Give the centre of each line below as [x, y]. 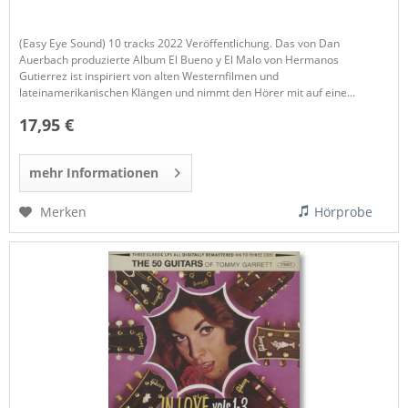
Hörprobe [344, 211]
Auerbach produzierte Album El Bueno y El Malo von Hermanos [179, 60]
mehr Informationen [94, 172]
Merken [64, 211]
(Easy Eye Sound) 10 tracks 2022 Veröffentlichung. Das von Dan [180, 44]
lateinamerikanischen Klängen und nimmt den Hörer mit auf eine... [188, 93]
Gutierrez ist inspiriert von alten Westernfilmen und [149, 76]
